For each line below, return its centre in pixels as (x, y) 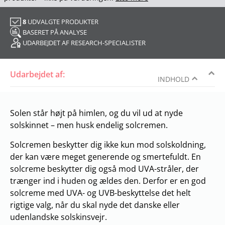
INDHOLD (173, 79)
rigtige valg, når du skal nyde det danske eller (95, 205)
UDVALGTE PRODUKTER (62, 21)
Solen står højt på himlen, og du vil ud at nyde (96, 113)
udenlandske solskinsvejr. (59, 217)
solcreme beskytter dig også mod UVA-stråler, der (104, 168)
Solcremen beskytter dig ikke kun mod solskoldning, (108, 144)
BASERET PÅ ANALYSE (55, 32)
